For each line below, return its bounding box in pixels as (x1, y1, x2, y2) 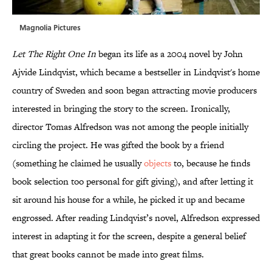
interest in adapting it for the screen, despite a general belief (12, 229, 246, 243)
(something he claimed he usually (12, 157, 144, 170)
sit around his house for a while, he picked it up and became (12, 193, 245, 206)
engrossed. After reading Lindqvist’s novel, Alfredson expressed (12, 211, 260, 225)
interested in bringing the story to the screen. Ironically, (12, 102, 230, 115)
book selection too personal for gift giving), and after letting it (12, 175, 253, 188)
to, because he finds (171, 157, 250, 170)
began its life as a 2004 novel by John (96, 47, 243, 61)
